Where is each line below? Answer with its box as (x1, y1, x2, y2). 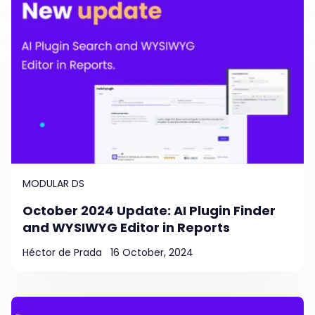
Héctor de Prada (22, 245, 102, 259)
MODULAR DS (22, 176, 84, 191)
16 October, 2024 (110, 245, 193, 259)
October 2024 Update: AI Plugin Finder (22, 201, 276, 219)
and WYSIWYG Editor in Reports (22, 218, 230, 236)
